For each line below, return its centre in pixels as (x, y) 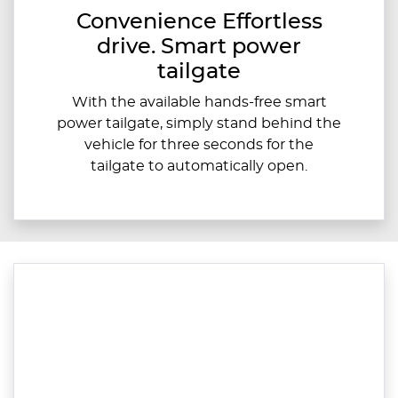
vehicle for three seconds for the (199, 145)
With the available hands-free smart (199, 103)
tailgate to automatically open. (199, 167)
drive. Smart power (199, 48)
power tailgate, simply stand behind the (199, 124)
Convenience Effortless (199, 23)
